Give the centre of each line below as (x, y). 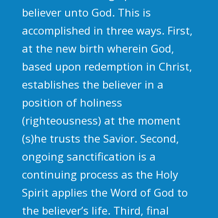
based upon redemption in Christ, (107, 66)
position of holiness (72, 102)
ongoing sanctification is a (89, 156)
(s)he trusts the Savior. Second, (100, 138)
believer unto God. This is (86, 12)
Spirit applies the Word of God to (105, 192)
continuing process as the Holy (100, 174)
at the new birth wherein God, (98, 48)
